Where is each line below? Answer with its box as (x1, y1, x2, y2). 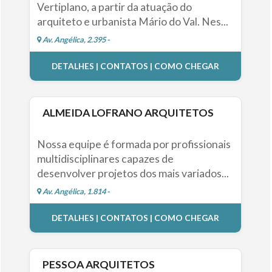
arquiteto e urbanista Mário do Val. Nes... (36, 15, 228, 29)
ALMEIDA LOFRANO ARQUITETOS (42, 106, 214, 120)
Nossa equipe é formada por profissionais (36, 138, 231, 151)
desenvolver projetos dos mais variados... (36, 167, 229, 180)
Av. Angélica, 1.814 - (41, 186, 110, 197)
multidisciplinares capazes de (36, 152, 174, 166)
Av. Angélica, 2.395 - (41, 35, 110, 45)
